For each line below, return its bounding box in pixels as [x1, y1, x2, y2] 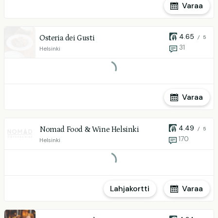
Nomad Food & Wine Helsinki [39, 125, 139, 134]
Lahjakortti [110, 183, 150, 194]
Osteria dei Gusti [39, 34, 95, 42]
